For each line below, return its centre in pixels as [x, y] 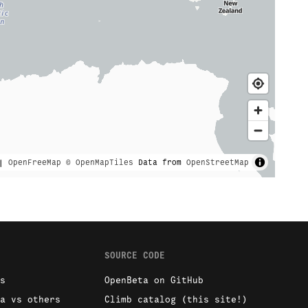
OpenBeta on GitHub [154, 280]
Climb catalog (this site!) [176, 300]
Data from [160, 163]
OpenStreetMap [218, 163]
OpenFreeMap [35, 163]
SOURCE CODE [134, 256]
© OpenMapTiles [100, 163]
